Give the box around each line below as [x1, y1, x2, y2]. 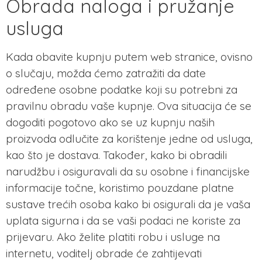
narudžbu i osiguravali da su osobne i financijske [6, 164, 250, 179]
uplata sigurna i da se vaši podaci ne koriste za [6, 213, 240, 228]
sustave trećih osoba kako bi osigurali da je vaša [6, 197, 250, 212]
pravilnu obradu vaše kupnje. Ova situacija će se [6, 99, 251, 113]
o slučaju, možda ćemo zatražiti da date [6, 66, 206, 81]
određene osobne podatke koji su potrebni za [6, 82, 237, 97]
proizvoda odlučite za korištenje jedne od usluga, [6, 132, 253, 146]
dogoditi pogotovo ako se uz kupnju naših [6, 115, 215, 130]
